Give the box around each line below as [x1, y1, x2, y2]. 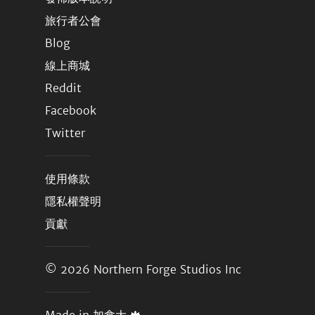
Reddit [45, 81, 82, 95]
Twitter [45, 126, 85, 140]
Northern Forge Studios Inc [94, 262, 241, 276]
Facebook [45, 103, 96, 117]
